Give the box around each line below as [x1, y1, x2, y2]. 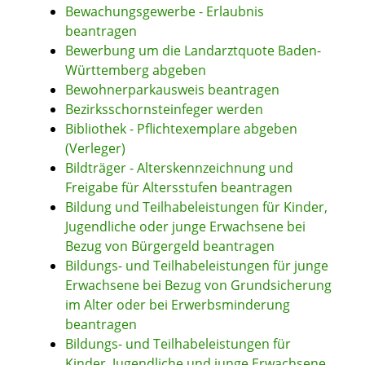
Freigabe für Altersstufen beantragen [65, 178, 292, 197]
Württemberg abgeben [65, 61, 206, 80]
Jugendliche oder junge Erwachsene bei [65, 218, 306, 236]
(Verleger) [65, 139, 125, 158]
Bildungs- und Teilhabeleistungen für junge [65, 257, 328, 275]
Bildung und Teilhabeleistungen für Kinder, [65, 198, 328, 217]
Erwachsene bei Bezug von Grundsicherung [65, 276, 332, 295]
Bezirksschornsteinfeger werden [65, 100, 263, 119]
